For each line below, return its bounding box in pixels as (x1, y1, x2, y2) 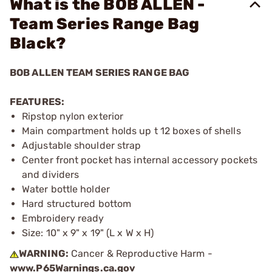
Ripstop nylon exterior (22, 110, 124, 122)
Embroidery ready (22, 212, 104, 224)
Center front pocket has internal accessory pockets (22, 154, 258, 166)
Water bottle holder (22, 183, 110, 195)
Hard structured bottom (22, 198, 132, 209)
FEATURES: (10, 96, 64, 107)
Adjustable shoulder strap (22, 140, 141, 151)
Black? (10, 34, 66, 53)
